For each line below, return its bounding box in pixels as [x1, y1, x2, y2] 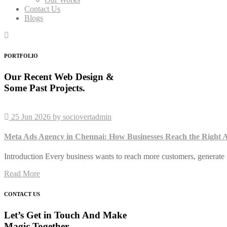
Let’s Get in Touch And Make [4, 210, 127, 221]
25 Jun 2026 [9, 112, 53, 121]
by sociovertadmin [53, 112, 111, 121]
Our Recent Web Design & [4, 71, 114, 82]
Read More [4, 169, 40, 178]
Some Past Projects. [4, 82, 85, 93]
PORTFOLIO [4, 52, 38, 59]
